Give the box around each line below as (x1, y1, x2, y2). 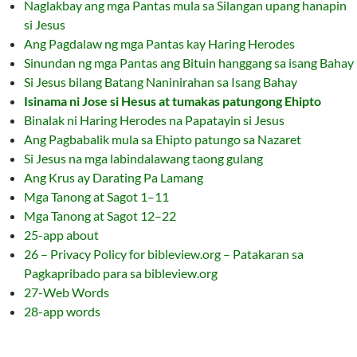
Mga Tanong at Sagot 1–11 (24, 189, 169, 204)
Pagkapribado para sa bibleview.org (24, 265, 218, 280)
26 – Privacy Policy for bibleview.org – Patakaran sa (24, 246, 304, 261)
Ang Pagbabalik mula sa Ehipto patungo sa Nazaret (24, 131, 301, 147)
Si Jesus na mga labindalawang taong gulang (24, 151, 263, 166)
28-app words (24, 304, 100, 319)
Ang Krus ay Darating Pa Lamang (24, 170, 203, 185)
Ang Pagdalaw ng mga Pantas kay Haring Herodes (24, 36, 295, 51)
